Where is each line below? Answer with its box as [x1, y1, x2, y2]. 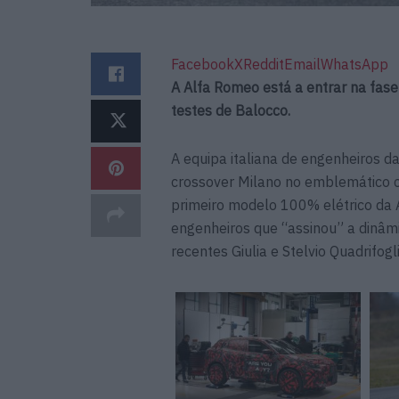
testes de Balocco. [171, 101, 290, 119]
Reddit [243, 54, 284, 73]
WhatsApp [321, 54, 388, 73]
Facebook [171, 54, 234, 73]
